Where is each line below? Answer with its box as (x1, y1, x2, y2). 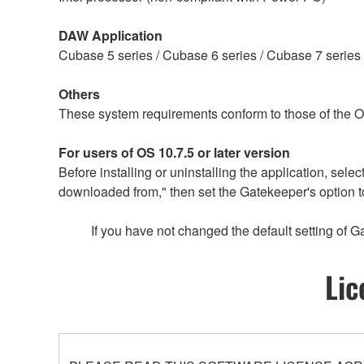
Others (58, 84, 100, 103)
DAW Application (58, 25, 162, 45)
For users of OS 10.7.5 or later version (58, 142, 290, 162)
